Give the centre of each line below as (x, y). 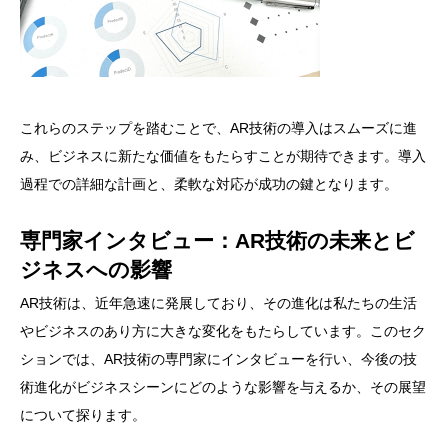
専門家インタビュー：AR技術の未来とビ (217, 241)
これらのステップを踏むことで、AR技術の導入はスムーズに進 (218, 128)
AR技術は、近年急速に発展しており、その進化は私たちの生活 (218, 303)
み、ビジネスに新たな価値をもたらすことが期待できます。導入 (223, 156)
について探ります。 (83, 415)
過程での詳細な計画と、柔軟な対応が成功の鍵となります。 (209, 184)
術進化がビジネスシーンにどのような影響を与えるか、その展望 (223, 387)
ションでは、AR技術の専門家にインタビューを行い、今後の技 (218, 359)
